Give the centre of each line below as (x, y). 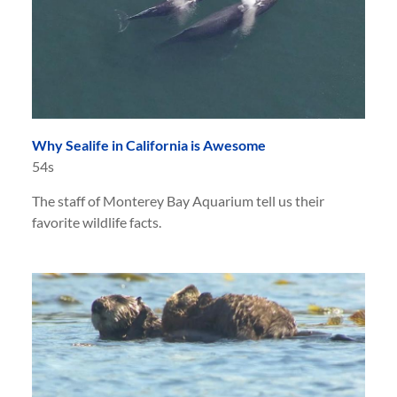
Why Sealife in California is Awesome (149, 145)
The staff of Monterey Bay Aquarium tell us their (178, 201)
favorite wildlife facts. (97, 222)
